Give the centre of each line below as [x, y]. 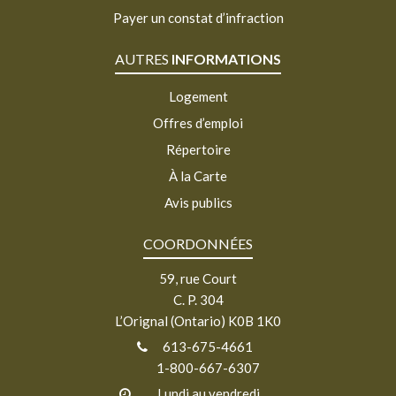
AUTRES [143, 58]
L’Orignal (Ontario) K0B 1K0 [198, 320]
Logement [198, 96]
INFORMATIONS [226, 58]
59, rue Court [198, 278]
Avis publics [198, 202]
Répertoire [198, 149]
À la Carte [198, 175]
